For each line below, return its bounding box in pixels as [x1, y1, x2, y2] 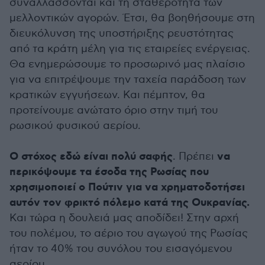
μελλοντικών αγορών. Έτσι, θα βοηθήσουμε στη [9, 12, 255, 24]
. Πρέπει [173, 150, 217, 163]
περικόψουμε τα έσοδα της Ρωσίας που [9, 165, 209, 179]
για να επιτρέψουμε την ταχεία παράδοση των [9, 73, 246, 86]
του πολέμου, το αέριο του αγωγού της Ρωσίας [9, 227, 248, 240]
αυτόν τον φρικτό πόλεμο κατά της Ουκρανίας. [9, 196, 250, 210]
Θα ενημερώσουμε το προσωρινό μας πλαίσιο [9, 58, 245, 70]
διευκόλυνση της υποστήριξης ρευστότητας [9, 27, 234, 40]
